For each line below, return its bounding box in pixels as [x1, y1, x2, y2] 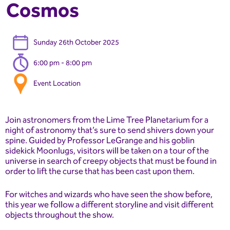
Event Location [33, 78, 81, 89]
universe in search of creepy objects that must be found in [5, 154, 217, 168]
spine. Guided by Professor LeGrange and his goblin [5, 133, 195, 148]
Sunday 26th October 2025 [33, 36, 119, 48]
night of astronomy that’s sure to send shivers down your [5, 123, 214, 138]
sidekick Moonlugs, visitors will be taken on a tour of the [5, 144, 209, 158]
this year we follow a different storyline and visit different [5, 198, 214, 212]
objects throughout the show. [5, 208, 114, 222]
